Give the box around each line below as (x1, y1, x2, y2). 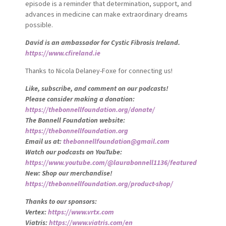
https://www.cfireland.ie (25, 48, 100, 58)
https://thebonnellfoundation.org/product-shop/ (25, 179, 173, 188)
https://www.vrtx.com (47, 207, 114, 216)
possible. (25, 20, 53, 29)
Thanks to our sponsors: (25, 196, 97, 206)
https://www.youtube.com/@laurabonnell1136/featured (25, 157, 197, 167)
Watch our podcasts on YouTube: (25, 147, 122, 156)
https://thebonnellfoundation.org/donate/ (25, 104, 155, 114)
